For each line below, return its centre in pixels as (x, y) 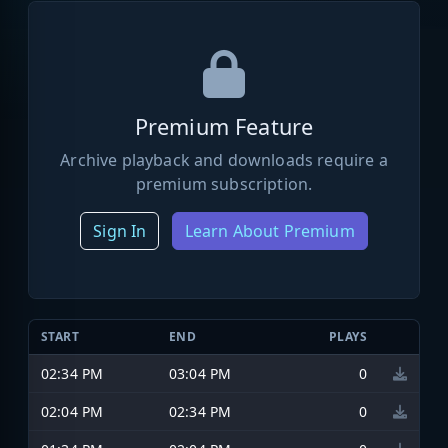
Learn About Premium (269, 230)
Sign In (120, 230)
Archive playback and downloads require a (224, 159)
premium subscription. (224, 183)
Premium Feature (224, 126)
